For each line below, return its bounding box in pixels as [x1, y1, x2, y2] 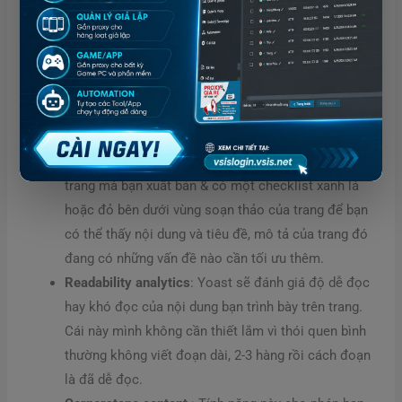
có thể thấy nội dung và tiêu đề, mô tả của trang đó [64, 226, 368, 243]
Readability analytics [64, 275, 190, 292]
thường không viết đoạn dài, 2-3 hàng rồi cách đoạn [64, 347, 371, 364]
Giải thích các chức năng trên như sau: [24, 109, 254, 126]
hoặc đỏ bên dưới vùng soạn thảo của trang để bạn [64, 202, 368, 219]
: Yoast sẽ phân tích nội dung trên [148, 153, 349, 170]
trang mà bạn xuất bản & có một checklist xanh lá [64, 178, 359, 195]
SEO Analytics [64, 153, 149, 170]
